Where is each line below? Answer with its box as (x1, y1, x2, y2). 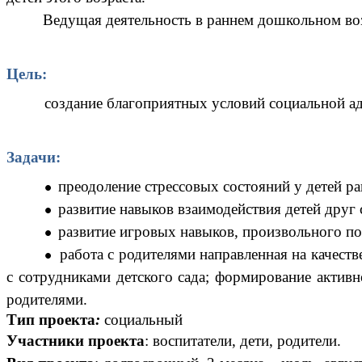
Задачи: (6, 149, 61, 166)
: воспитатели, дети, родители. (145, 331, 341, 349)
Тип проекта (6, 310, 95, 328)
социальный (104, 310, 183, 328)
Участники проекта (6, 331, 145, 349)
